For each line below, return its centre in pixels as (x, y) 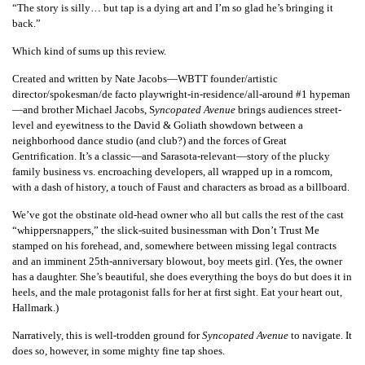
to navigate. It (320, 336)
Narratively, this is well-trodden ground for (107, 336)
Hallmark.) (35, 308)
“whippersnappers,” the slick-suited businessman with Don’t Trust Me (166, 231)
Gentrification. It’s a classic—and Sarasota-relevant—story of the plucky (171, 156)
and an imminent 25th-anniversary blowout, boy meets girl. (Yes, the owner (177, 262)
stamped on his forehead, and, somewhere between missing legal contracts (174, 246)
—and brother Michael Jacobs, (81, 110)
